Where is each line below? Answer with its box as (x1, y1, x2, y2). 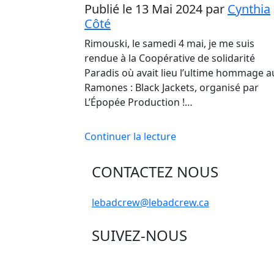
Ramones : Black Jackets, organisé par (84, 81, 259, 94)
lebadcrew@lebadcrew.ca (92, 196, 209, 209)
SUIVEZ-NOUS (92, 225, 187, 245)
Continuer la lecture (84, 130, 176, 143)
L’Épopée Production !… (84, 95, 193, 109)
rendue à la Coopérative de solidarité (84, 51, 255, 65)
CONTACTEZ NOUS (92, 161, 218, 182)
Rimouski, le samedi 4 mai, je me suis (84, 37, 254, 50)
